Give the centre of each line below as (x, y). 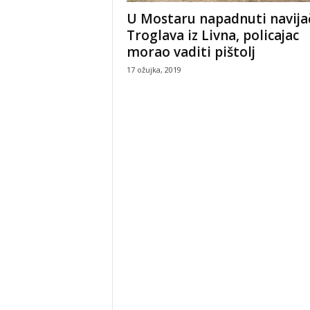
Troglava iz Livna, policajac (212, 36)
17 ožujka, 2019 (154, 70)
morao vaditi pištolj (191, 52)
